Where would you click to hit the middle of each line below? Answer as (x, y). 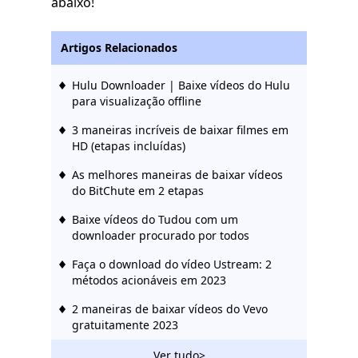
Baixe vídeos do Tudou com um (155, 220)
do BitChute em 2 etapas (138, 191)
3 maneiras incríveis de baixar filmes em (180, 130)
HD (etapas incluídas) (129, 146)
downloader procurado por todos (161, 236)
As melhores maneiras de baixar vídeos (177, 175)
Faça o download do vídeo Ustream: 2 (172, 265)
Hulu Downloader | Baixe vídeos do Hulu (181, 86)
